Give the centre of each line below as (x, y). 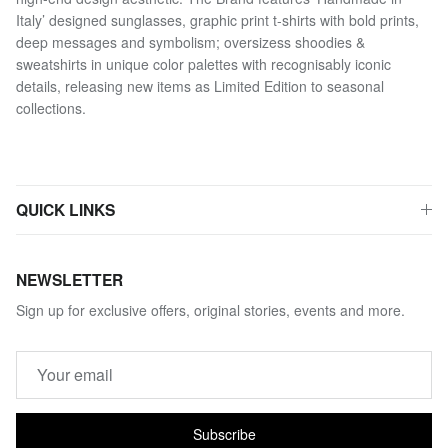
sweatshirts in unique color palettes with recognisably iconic (203, 63)
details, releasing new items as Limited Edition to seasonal (200, 85)
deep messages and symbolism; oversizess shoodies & (190, 41)
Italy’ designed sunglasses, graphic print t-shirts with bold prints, (217, 19)
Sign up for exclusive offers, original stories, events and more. (210, 309)
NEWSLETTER (69, 279)
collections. (51, 107)
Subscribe (224, 434)
